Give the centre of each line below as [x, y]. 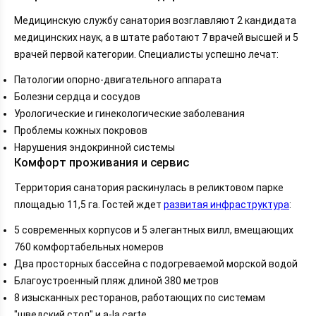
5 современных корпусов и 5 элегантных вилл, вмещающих [154, 230]
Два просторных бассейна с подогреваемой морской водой [156, 264]
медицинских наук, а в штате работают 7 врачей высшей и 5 [156, 38]
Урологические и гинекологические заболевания [129, 114]
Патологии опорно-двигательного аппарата [118, 80]
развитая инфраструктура [226, 205]
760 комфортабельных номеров [89, 247]
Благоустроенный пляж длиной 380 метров [116, 281]
